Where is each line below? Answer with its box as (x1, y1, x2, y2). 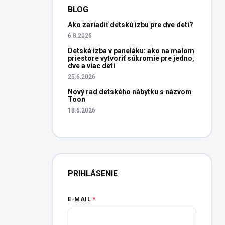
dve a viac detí (68, 62, 115, 70)
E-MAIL (68, 196, 91, 203)
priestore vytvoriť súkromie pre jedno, (68, 54, 194, 62)
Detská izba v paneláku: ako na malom (68, 47, 194, 55)
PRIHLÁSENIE (68, 169, 118, 178)
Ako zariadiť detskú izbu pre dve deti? (68, 21, 193, 29)
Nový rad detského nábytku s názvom (68, 88, 192, 96)
